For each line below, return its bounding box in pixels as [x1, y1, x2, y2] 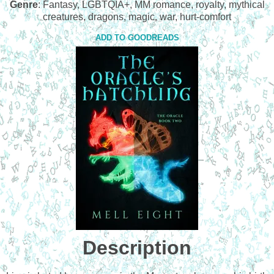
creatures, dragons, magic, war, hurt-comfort [43, 12, 231, 23]
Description [83, 237, 191, 259]
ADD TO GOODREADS [95, 33, 179, 43]
